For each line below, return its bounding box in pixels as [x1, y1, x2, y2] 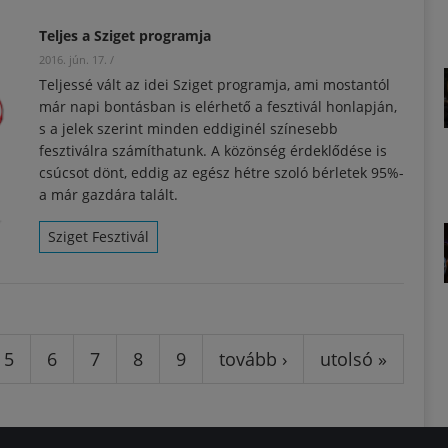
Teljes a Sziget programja [39, 25, 211, 45]
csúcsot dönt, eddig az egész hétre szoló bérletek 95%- [39, 162, 404, 182]
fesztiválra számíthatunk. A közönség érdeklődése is [39, 140, 387, 160]
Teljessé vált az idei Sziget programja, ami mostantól [39, 74, 390, 94]
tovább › [219, 346, 287, 371]
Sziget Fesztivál [48, 226, 149, 246]
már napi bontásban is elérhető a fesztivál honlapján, [39, 96, 397, 116]
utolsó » [320, 346, 387, 371]
